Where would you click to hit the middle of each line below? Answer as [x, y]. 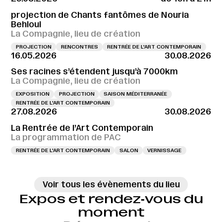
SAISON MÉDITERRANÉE [136, 94]
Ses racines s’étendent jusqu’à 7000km [95, 72]
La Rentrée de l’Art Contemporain [82, 128]
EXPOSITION [32, 94]
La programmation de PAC [66, 137]
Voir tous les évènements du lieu [111, 185]
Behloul [26, 24]
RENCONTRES [79, 47]
